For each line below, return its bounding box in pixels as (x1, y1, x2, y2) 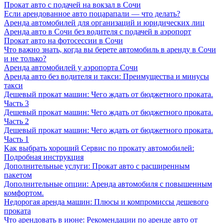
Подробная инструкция (4, 152, 84, 161)
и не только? (4, 54, 46, 63)
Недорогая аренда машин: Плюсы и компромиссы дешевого (4, 197, 209, 206)
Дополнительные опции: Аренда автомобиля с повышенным (4, 179, 212, 188)
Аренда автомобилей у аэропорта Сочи (4, 63, 138, 72)
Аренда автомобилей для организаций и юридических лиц (4, 18, 205, 27)
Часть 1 (4, 134, 29, 143)
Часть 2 (4, 116, 29, 125)
